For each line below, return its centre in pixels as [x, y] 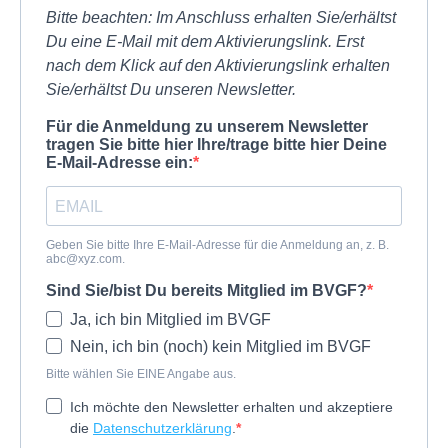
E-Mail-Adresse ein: [119, 163]
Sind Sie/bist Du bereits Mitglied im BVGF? [206, 291]
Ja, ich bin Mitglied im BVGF [170, 320]
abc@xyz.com [84, 259]
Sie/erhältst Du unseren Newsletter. [177, 90]
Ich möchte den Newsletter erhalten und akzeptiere [231, 407]
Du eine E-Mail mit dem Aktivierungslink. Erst [205, 42]
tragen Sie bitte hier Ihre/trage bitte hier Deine [216, 145]
